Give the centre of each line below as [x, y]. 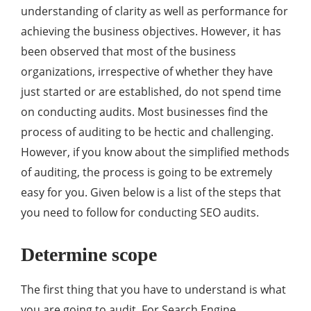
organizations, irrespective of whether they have [147, 72]
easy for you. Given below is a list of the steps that [151, 193]
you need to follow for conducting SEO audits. [140, 213]
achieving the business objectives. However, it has [151, 32]
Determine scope [89, 255]
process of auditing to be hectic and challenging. [147, 132]
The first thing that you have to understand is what [153, 290]
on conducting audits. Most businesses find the [144, 112]
